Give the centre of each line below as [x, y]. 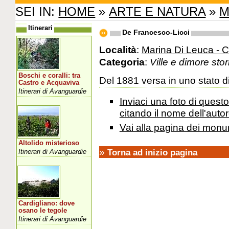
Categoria [122, 62]
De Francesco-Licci [156, 32]
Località [118, 49]
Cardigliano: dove [47, 203]
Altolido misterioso [49, 143]
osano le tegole [43, 210]
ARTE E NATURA [157, 11]
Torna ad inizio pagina [152, 152]
